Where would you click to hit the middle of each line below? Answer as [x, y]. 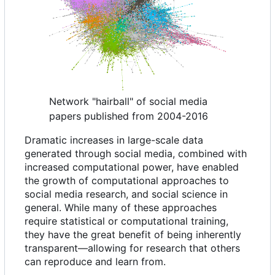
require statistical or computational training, [126, 221]
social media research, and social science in [126, 194]
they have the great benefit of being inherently [133, 235]
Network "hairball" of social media [128, 102]
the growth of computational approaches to [127, 181]
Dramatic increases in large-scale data [114, 140]
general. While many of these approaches [121, 208]
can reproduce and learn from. [95, 262]
